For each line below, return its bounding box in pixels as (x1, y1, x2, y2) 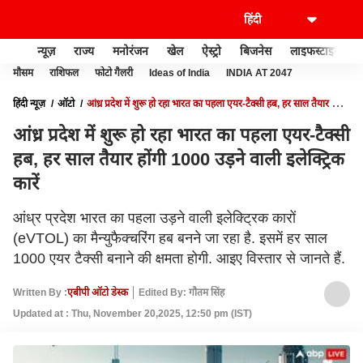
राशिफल (49, 67, 79, 79)
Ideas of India (149, 67, 210, 79)
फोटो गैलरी (95, 67, 133, 79)
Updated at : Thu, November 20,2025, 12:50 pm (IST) (13, 308, 252, 319)
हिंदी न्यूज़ (13, 98, 45, 109)
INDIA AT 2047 (226, 67, 293, 79)
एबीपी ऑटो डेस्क (67, 286, 128, 298)
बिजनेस (240, 44, 271, 58)
